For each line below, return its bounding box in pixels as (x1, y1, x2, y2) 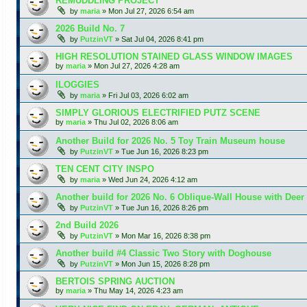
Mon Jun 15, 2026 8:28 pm (121, 259, 210, 268)
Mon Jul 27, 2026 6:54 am (108, 6, 194, 15)
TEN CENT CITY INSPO (56, 163, 154, 174)
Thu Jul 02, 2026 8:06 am (94, 117, 178, 126)
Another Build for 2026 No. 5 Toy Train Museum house (56, 135, 285, 146)
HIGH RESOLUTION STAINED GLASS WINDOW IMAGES (56, 51, 293, 62)
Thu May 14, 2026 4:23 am (94, 286, 183, 295)
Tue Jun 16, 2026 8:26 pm (121, 203, 208, 212)
